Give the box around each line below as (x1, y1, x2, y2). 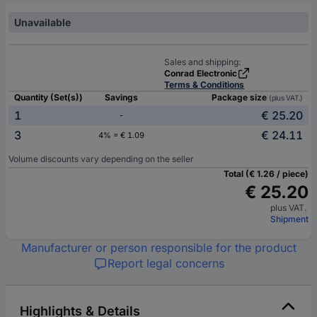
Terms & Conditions (164, 79, 245, 91)
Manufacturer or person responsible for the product (21, 241, 296, 255)
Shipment (270, 214, 309, 225)
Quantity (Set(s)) (14, 92, 83, 103)
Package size (211, 92, 269, 103)
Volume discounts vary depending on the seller (8, 154, 194, 165)
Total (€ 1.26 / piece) (224, 168, 309, 180)
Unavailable (14, 16, 71, 29)
